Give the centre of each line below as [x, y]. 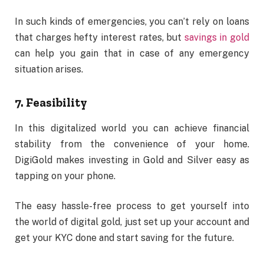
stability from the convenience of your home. [132, 144]
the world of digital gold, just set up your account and [132, 222]
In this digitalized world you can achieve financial [132, 128]
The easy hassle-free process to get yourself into [132, 206]
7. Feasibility [51, 102]
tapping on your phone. [65, 176]
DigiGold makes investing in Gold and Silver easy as [132, 160]
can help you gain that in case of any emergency [132, 53]
